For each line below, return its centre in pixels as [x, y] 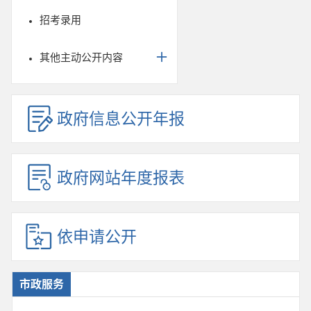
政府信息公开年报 [121, 119]
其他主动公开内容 [81, 57]
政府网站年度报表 [121, 178]
